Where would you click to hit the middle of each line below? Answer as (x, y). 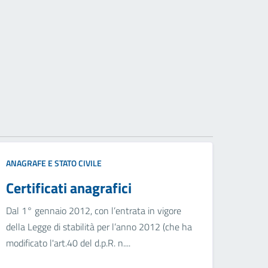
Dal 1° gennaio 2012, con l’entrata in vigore (94, 211)
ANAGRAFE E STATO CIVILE (54, 163)
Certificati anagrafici (69, 188)
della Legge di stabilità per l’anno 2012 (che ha (99, 227)
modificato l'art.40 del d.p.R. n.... (68, 243)
